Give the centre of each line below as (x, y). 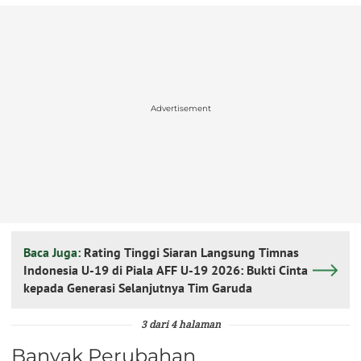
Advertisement (180, 108)
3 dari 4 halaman (180, 326)
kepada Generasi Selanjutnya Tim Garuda (138, 288)
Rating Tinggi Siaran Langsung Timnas (191, 253)
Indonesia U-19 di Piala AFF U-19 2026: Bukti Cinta (166, 270)
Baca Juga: (54, 253)
